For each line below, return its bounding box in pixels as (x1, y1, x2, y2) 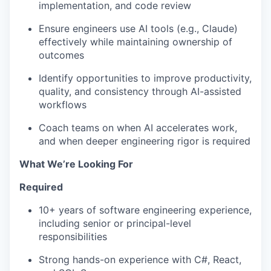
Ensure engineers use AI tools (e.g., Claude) (39, 22, 238, 34)
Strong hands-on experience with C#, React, (39, 253, 241, 266)
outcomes (39, 49, 84, 61)
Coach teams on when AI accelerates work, (39, 122, 237, 134)
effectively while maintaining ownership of (39, 36, 232, 48)
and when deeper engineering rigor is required (39, 135, 250, 147)
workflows (39, 99, 87, 111)
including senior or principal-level (39, 217, 191, 229)
